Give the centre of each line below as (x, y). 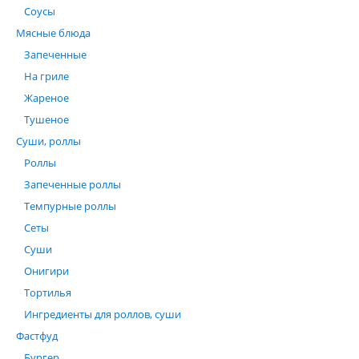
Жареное (46, 98)
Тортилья (48, 292)
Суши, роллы (48, 141)
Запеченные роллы (73, 184)
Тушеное (46, 119)
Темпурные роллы (70, 206)
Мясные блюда (53, 33)
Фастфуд (37, 336)
